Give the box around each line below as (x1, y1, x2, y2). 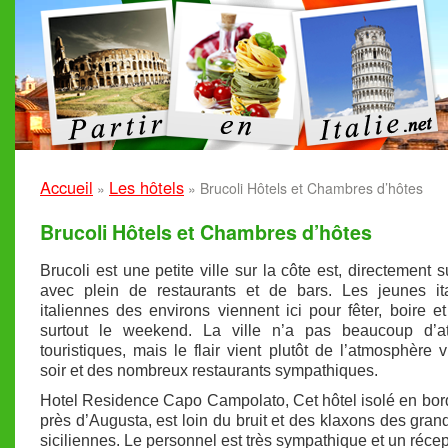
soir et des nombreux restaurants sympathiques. (40, 361, 378, 379)
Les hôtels (109, 175, 184, 199)
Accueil (40, 175, 93, 199)
